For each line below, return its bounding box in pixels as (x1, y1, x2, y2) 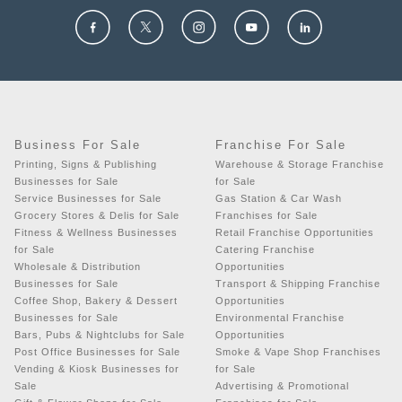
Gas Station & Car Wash (215, 192, 342, 204)
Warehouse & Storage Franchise (215, 158, 384, 170)
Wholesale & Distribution (14, 260, 141, 272)
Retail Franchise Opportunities (215, 226, 374, 238)
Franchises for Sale (215, 209, 318, 221)
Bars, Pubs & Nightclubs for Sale (14, 328, 185, 340)
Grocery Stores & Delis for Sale (14, 209, 179, 221)
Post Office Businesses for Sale (14, 345, 180, 357)
